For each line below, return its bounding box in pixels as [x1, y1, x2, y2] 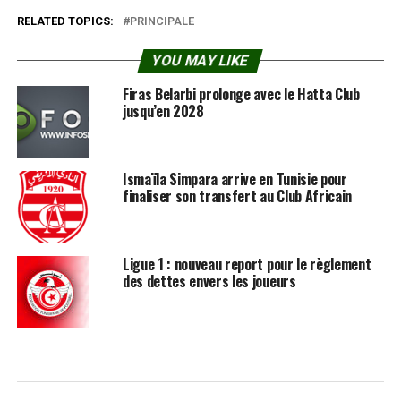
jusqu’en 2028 [122, 100, 204, 123]
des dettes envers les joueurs [122, 270, 296, 293]
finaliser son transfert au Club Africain [122, 185, 353, 208]
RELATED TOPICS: [16, 14, 114, 29]
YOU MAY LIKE [150, 52, 252, 70]
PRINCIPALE [129, 14, 194, 29]
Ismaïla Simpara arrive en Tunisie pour [122, 168, 347, 191]
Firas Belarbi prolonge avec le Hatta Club [122, 83, 360, 106]
